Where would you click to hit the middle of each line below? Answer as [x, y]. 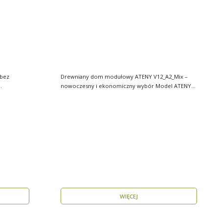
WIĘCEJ [129, 196]
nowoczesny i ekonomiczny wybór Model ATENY [108, 86]
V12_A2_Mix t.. [79, 95]
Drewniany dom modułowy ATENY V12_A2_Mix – [124, 77]
